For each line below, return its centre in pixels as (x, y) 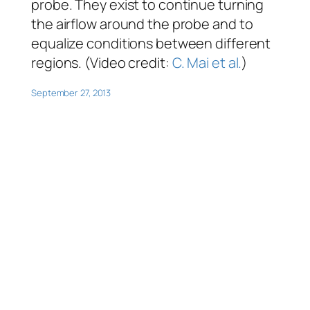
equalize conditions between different (151, 43)
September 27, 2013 (71, 92)
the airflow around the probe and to (142, 24)
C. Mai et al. (207, 62)
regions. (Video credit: (102, 62)
